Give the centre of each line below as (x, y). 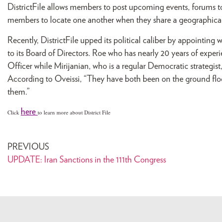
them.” (21, 92)
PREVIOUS (28, 147)
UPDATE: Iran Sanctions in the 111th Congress (87, 160)
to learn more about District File (74, 112)
